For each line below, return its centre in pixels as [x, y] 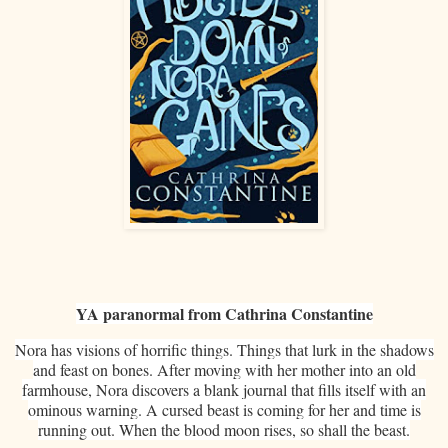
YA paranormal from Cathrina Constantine [224, 314]
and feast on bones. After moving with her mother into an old [224, 370]
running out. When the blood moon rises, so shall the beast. [224, 430]
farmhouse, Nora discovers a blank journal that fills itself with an [224, 390]
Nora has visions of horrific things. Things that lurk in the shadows [224, 350]
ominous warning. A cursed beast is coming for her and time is [224, 410]
